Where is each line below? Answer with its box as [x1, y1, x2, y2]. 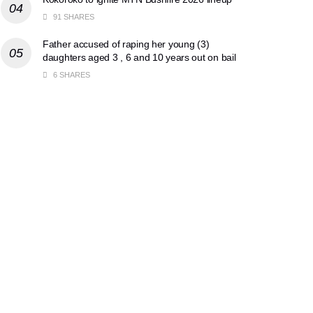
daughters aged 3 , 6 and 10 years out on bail [43, 52, 236, 64]
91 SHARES [51, 13, 94, 22]
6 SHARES [51, 71, 90, 80]
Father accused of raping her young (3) [43, 38, 210, 50]
